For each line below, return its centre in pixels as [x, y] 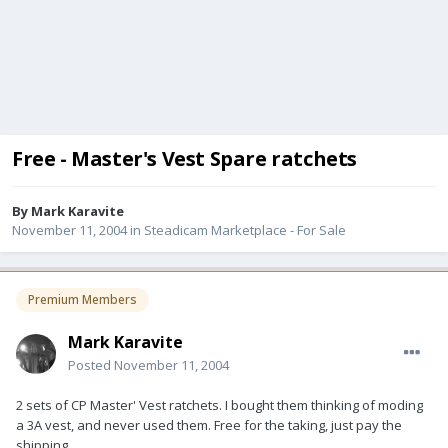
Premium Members [82, 300]
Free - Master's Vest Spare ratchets [184, 159]
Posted [91, 364]
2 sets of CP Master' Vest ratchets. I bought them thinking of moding [219, 404]
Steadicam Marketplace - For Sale [245, 230]
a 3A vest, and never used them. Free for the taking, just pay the [209, 424]
